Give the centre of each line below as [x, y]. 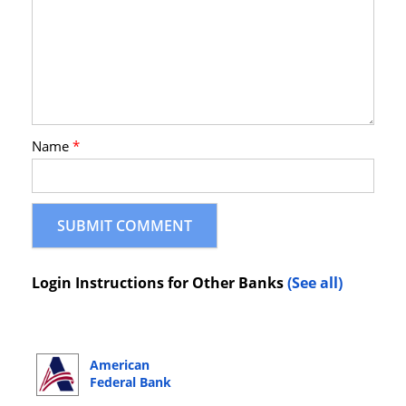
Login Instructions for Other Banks [159, 283]
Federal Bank [130, 382]
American [120, 365]
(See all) [315, 283]
